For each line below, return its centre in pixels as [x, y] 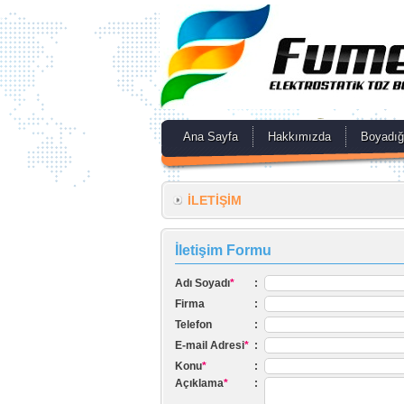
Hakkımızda [299, 137]
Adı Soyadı [202, 283]
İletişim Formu [223, 250]
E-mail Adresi [210, 345]
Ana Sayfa [211, 137]
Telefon [193, 325]
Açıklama [199, 383]
